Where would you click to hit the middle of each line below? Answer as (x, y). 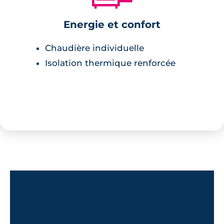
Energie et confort (112, 24)
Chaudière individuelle (94, 48)
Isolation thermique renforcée (110, 63)
